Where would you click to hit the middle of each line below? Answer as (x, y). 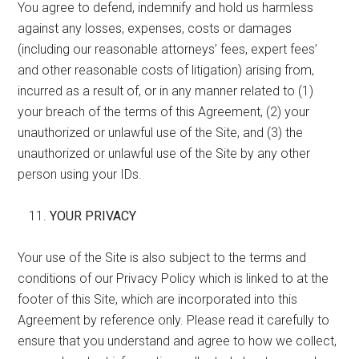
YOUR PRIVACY (93, 216)
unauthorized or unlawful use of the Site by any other (164, 153)
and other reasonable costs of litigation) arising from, (166, 70)
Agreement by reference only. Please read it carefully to (174, 320)
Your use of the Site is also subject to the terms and (162, 257)
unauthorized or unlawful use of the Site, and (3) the (161, 132)
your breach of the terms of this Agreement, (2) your (164, 111)
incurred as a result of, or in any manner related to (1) (166, 91)
